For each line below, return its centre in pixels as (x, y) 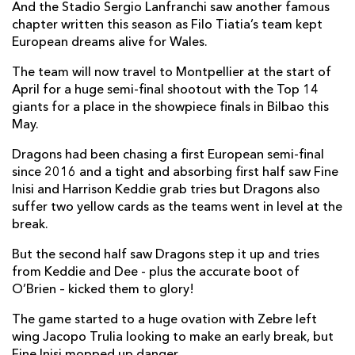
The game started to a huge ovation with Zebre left (164, 320)
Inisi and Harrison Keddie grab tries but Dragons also (166, 190)
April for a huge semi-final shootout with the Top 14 (165, 90)
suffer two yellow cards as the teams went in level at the (177, 207)
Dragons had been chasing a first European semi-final (168, 155)
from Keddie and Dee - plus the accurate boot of (156, 272)
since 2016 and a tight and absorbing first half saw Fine (175, 172)
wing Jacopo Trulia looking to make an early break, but (173, 337)
